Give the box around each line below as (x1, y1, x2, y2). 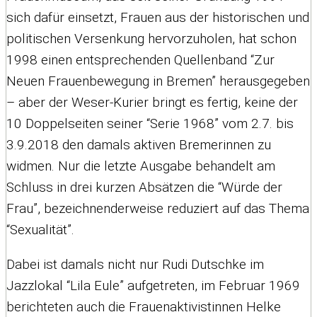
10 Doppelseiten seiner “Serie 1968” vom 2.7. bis (6, 115, 294, 132)
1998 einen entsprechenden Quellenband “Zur (6, 51, 275, 68)
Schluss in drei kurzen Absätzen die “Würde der (6, 178, 282, 195)
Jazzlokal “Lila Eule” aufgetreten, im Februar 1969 (6, 277, 300, 294)
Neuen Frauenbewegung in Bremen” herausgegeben (6, 72, 310, 89)
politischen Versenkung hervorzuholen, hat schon (6, 30, 296, 47)
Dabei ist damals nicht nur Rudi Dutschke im (6, 255, 264, 272)
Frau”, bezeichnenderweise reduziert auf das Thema (6, 200, 309, 217)
